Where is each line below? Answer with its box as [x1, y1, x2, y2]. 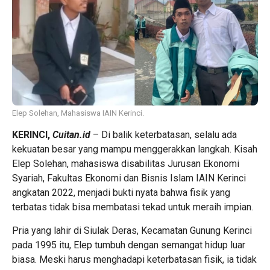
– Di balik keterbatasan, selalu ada [90, 129, 237, 141]
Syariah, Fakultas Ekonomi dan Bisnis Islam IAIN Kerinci [12, 172, 246, 184]
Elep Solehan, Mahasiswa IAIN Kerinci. [12, 108, 144, 118]
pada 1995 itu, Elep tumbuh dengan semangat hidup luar [12, 239, 245, 251]
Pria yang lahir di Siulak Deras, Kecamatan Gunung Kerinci [12, 225, 252, 237]
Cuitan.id [52, 129, 90, 141]
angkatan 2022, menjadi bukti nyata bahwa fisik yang [12, 187, 230, 199]
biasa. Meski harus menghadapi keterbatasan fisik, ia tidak [12, 254, 257, 266]
